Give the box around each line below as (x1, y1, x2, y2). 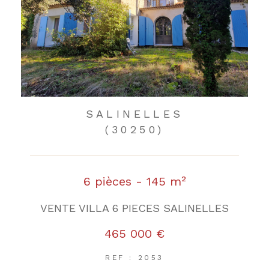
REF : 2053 (105, 253, 164, 262)
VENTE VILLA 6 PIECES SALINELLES (40, 201, 229, 214)
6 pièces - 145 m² (83, 174, 186, 189)
